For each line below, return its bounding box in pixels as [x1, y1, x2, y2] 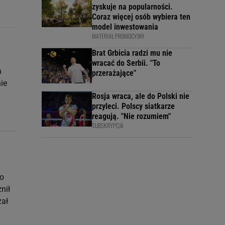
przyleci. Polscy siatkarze [92, 101, 175, 111]
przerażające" [92, 68, 136, 78]
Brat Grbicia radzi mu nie [92, 48, 172, 58]
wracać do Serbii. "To [92, 58, 160, 68]
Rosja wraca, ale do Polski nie [92, 91, 189, 101]
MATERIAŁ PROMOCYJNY [92, 32, 145, 40]
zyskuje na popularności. [92, 2, 173, 12]
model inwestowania [92, 22, 158, 32]
